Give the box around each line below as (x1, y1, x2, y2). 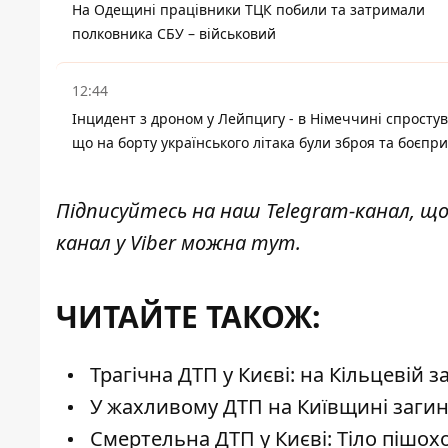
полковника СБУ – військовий (72, 24, 276, 44)
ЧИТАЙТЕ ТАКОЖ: (56, 296, 321, 338)
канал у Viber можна (56, 229, 251, 257)
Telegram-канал (266, 197, 410, 225)
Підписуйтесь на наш (56, 197, 266, 225)
